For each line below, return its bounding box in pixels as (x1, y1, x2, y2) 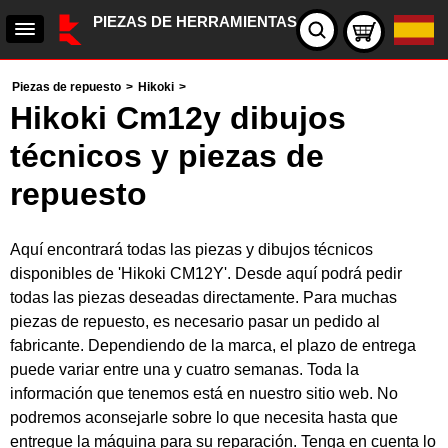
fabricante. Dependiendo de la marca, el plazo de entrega (10, 337, 416, 354)
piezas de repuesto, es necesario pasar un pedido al (10, 313, 380, 330)
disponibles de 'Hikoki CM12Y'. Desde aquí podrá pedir (10, 265, 402, 282)
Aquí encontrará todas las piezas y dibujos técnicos (10, 241, 373, 258)
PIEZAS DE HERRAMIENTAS (93, 13, 297, 30)
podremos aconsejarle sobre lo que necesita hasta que (10, 409, 398, 426)
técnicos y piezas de (10, 138, 324, 174)
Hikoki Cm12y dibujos (10, 100, 346, 136)
